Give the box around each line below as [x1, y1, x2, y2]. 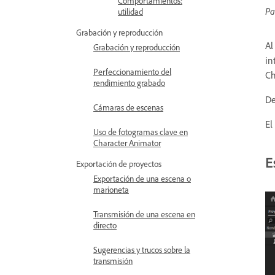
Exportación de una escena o [93, 173, 191, 184]
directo [93, 220, 117, 230]
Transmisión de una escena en [93, 209, 195, 219]
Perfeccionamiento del [93, 66, 171, 77]
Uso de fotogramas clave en [93, 126, 188, 137]
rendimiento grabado [93, 77, 165, 88]
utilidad [118, 6, 143, 17]
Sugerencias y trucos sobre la [93, 244, 190, 255]
